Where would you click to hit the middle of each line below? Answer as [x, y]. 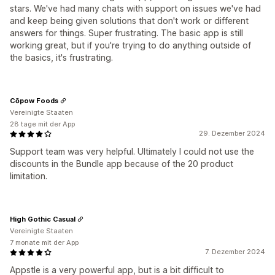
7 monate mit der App [44, 242]
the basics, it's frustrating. [61, 57]
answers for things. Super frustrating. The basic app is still [126, 33]
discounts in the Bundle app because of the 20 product [122, 164]
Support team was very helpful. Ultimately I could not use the [132, 151]
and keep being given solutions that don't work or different [129, 21]
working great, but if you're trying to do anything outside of [130, 45]
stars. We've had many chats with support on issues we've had [135, 8]
